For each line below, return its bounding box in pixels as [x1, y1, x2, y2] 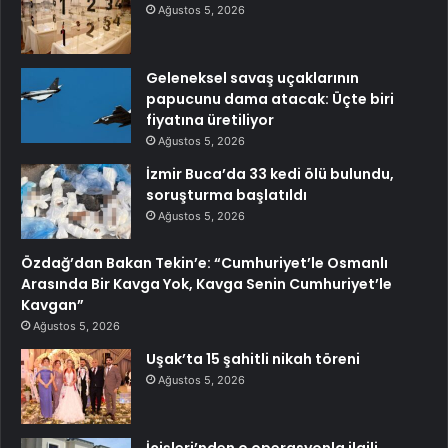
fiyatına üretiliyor [146, 109, 274, 130]
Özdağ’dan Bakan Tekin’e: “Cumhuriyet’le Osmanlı [21, 252, 388, 273]
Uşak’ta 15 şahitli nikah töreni [146, 348, 360, 369]
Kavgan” [21, 294, 84, 315]
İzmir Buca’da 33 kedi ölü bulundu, [146, 163, 394, 184]
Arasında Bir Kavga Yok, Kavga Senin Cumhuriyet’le [21, 273, 392, 294]
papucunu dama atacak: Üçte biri [146, 88, 394, 109]
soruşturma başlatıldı [146, 184, 307, 205]
